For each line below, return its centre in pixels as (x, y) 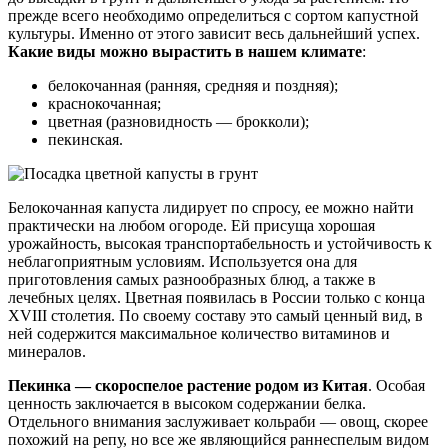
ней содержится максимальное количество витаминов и (199, 333)
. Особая (396, 385)
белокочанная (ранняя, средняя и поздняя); (193, 85)
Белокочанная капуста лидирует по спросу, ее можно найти (211, 207)
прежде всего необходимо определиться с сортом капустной (213, 15)
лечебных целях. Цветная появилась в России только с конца (216, 297)
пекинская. (85, 139)
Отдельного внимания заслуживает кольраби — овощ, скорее (218, 421)
